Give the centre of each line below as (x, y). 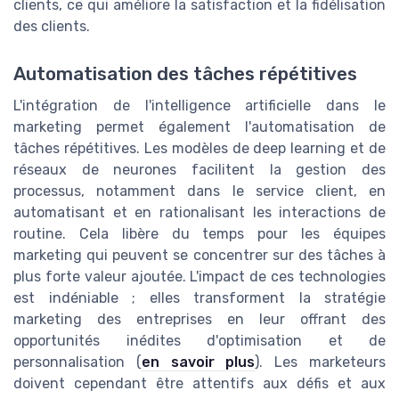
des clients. (52, 26)
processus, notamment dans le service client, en (199, 191)
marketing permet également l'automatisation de (199, 127)
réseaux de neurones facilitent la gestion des (199, 170)
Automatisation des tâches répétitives (185, 74)
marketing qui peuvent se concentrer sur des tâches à (199, 256)
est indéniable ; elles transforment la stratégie (199, 298)
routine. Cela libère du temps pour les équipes (199, 234)
